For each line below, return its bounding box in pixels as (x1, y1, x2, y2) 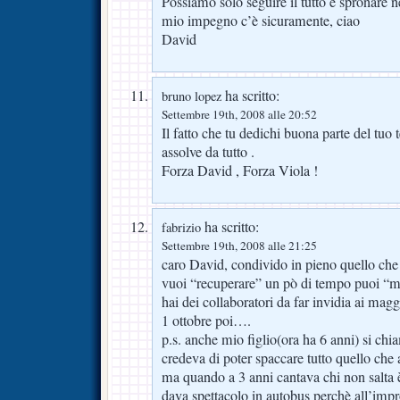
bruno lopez (162, 87, 221, 105)
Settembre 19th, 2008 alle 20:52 (162, 106, 317, 123)
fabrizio (162, 219, 201, 237)
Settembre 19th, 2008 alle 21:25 (162, 237, 317, 254)
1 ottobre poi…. (162, 311, 251, 331)
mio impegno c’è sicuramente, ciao (162, 11, 360, 31)
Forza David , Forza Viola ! (162, 161, 318, 181)
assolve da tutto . (162, 142, 254, 162)
